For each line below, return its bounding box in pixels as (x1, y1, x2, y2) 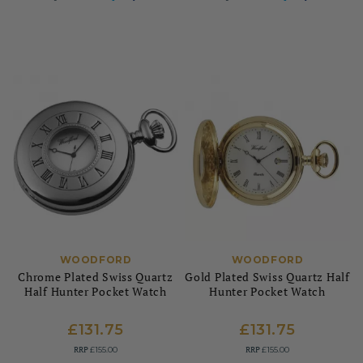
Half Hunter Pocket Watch (24, 284, 167, 299)
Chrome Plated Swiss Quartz (18, 269, 173, 284)
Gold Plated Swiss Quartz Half (185, 269, 350, 284)
